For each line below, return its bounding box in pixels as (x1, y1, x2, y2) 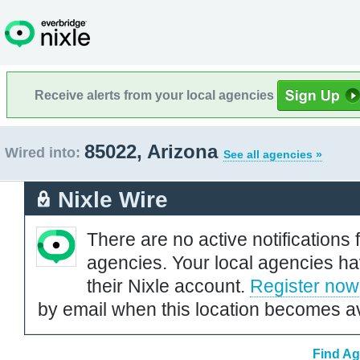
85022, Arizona (84, 141, 223, 162)
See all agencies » (223, 148, 322, 161)
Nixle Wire (58, 186, 168, 212)
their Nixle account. (87, 275, 250, 297)
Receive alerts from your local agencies (35, 88, 277, 102)
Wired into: (5, 145, 80, 161)
